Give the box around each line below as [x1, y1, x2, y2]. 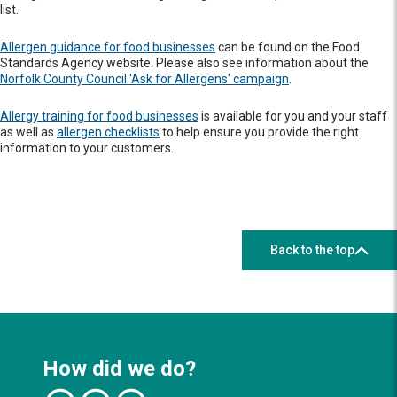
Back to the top [270, 243, 354, 257]
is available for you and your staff [198, 109, 387, 123]
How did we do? [43, 356, 196, 381]
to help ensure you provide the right [160, 125, 359, 139]
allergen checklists [57, 125, 160, 139]
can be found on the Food [215, 40, 360, 54]
